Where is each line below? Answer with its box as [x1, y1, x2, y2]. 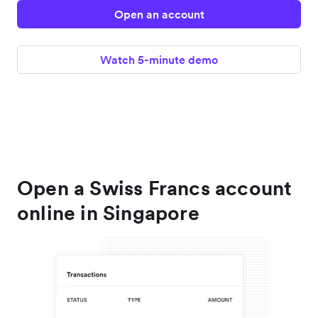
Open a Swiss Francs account [17, 175, 292, 201]
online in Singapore [17, 199, 199, 226]
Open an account [114, 6, 204, 21]
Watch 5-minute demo [100, 52, 218, 67]
